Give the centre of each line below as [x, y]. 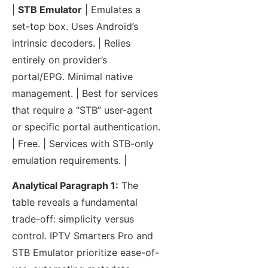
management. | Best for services [85, 94]
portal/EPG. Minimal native [72, 77]
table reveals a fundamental [75, 202]
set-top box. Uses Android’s [75, 27]
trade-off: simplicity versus [73, 219]
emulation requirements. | [69, 161]
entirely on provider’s [60, 60]
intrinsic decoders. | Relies [71, 43]
